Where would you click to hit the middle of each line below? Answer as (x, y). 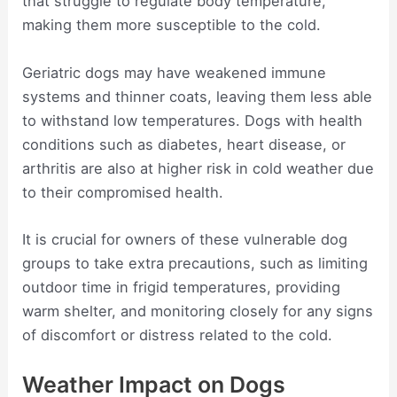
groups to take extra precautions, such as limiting (195, 263)
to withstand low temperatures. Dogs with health (193, 120)
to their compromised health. (123, 192)
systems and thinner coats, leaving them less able (198, 96)
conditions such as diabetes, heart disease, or (184, 144)
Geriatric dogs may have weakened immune (175, 72)
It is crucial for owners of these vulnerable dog (185, 239)
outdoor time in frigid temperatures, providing (182, 287)
